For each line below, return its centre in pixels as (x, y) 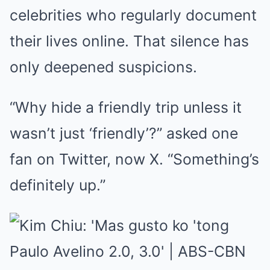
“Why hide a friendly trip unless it (126, 107)
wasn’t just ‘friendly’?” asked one (124, 133)
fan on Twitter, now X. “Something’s (134, 159)
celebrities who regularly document (133, 15)
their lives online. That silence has (129, 41)
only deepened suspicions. (103, 67)
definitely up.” (58, 185)
